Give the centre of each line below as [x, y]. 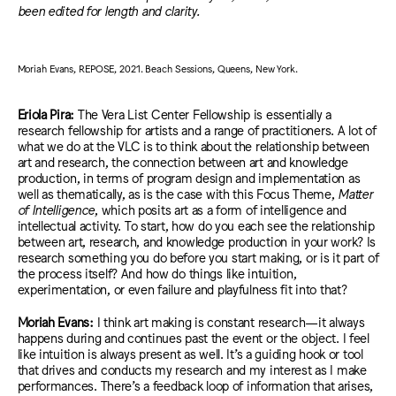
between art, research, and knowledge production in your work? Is [197, 241]
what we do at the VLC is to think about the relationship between [194, 146]
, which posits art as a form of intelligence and [221, 209]
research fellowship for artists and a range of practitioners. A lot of [197, 130]
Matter [355, 194]
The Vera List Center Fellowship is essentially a [205, 114]
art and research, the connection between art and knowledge [183, 162]
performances [56, 385]
